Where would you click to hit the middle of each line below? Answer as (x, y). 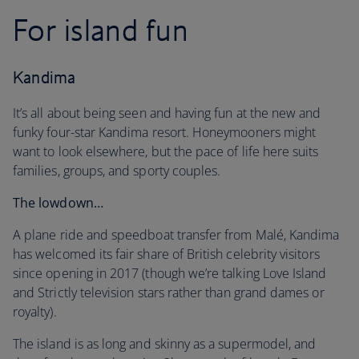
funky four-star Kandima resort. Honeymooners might (165, 132)
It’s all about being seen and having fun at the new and (167, 113)
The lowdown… (58, 203)
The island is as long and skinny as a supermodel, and (165, 344)
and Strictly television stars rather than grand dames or (169, 292)
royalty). (35, 312)
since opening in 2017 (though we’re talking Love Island (170, 273)
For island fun (101, 30)
